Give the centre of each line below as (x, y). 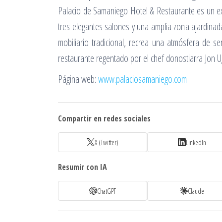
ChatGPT (107, 191)
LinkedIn (196, 142)
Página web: (78, 79)
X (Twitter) (107, 142)
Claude (196, 191)
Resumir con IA (83, 167)
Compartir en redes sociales (104, 118)
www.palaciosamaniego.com (142, 79)
